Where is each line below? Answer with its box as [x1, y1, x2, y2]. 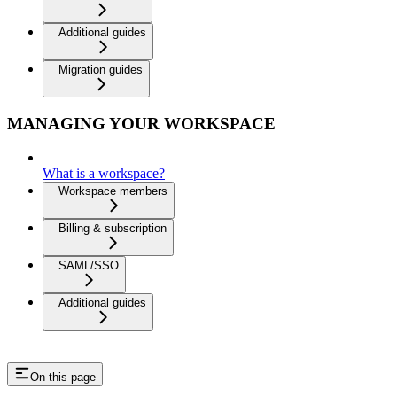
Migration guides [58, 62, 143, 76]
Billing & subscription [58, 222, 167, 236]
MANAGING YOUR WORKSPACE [7, 113, 276, 133]
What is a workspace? [43, 166, 165, 182]
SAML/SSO [58, 259, 119, 273]
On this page [30, 370, 96, 385]
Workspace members [58, 184, 167, 198]
